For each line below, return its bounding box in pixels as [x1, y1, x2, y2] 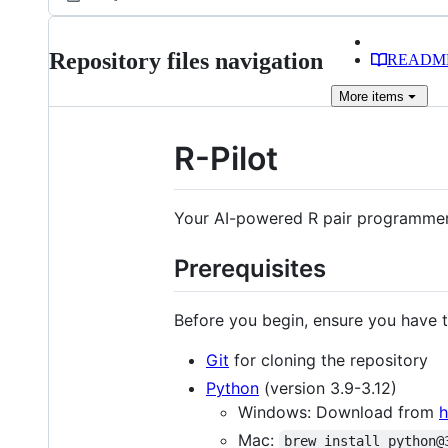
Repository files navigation [49, 48, 323, 74]
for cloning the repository [229, 349, 428, 370]
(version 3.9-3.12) [259, 377, 397, 398]
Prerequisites [174, 253, 326, 283]
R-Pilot [174, 139, 278, 178]
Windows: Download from [238, 401, 439, 422]
